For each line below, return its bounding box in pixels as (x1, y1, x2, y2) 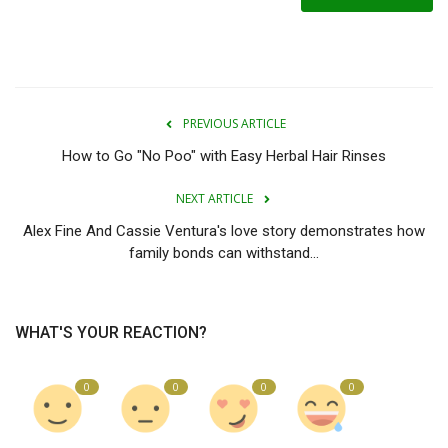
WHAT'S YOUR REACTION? (15, 323, 207, 343)
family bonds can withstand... (129, 244, 319, 263)
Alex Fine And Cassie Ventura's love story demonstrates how (23, 222, 425, 241)
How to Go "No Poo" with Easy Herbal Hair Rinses (62, 147, 386, 166)
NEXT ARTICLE (175, 190, 253, 208)
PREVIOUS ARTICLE (182, 115, 286, 133)
